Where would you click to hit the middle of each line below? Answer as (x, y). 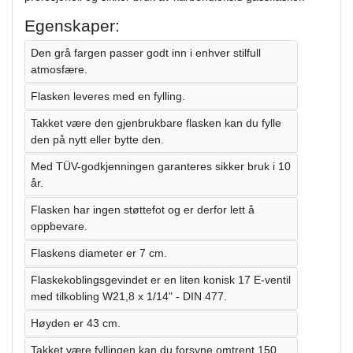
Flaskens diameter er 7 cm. (99, 253)
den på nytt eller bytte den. (97, 139)
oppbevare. (59, 226)
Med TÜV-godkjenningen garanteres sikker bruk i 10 (161, 166)
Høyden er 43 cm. (76, 323)
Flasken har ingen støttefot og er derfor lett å (143, 209)
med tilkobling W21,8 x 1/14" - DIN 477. (129, 296)
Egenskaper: (72, 25)
